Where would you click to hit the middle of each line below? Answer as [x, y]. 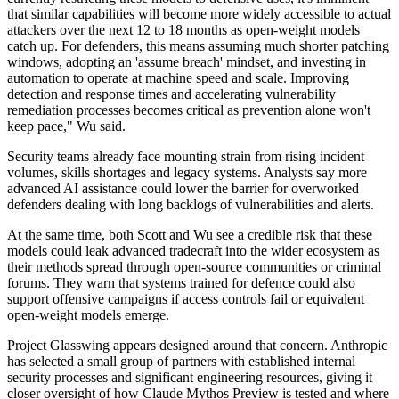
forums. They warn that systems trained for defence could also [181, 283]
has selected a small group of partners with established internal [181, 362]
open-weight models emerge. [88, 315]
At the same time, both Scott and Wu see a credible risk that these [190, 235]
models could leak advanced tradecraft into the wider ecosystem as [193, 251]
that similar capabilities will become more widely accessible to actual [199, 14]
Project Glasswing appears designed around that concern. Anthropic [197, 346]
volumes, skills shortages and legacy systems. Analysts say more [187, 173]
